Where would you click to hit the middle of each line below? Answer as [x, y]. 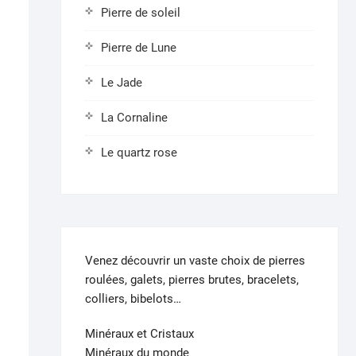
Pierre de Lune [139, 47]
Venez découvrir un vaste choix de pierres [195, 260]
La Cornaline [134, 117]
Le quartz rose [139, 152]
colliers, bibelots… [133, 298]
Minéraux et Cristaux [139, 333]
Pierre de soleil [141, 12]
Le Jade [122, 82]
